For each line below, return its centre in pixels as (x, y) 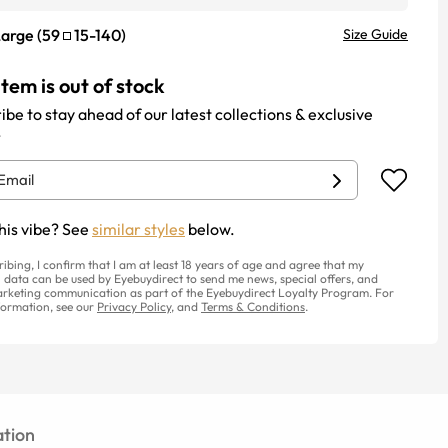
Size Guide (375, 34)
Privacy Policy (134, 306)
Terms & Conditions (253, 306)
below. (210, 229)
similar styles (138, 229)
